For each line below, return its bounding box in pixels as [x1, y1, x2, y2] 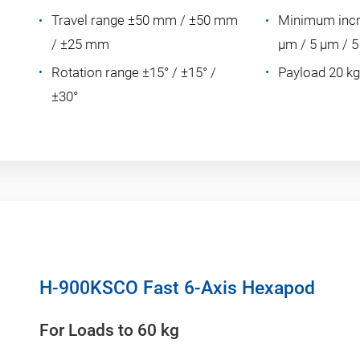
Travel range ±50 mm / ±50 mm [51, 12, 238, 29]
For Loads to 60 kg [39, 321, 179, 341]
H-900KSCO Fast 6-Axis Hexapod [39, 277, 315, 300]
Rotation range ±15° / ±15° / [51, 64, 216, 81]
